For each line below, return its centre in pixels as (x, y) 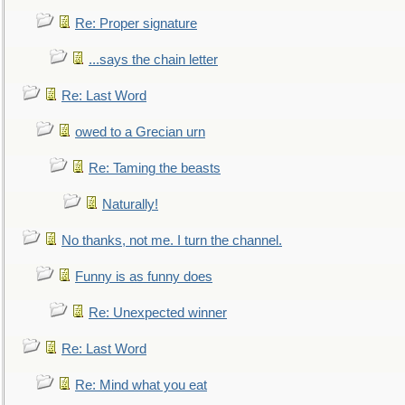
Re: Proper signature (136, 24)
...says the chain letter (153, 60)
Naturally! (130, 204)
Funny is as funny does (144, 277)
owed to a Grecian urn (140, 132)
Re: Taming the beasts (155, 168)
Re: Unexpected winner (158, 313)
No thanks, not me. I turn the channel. (172, 240)
